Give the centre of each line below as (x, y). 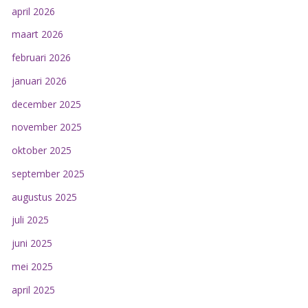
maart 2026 (37, 34)
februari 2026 (41, 58)
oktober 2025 (41, 151)
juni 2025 (32, 243)
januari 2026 (39, 80)
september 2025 (48, 173)
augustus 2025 (44, 197)
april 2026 (33, 11)
